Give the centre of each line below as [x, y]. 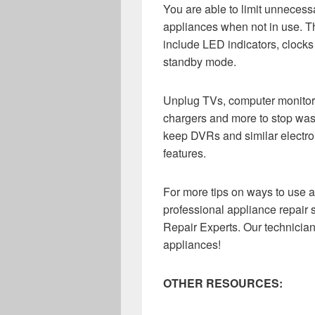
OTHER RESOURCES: [223, 283]
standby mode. [200, 61]
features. [185, 153]
